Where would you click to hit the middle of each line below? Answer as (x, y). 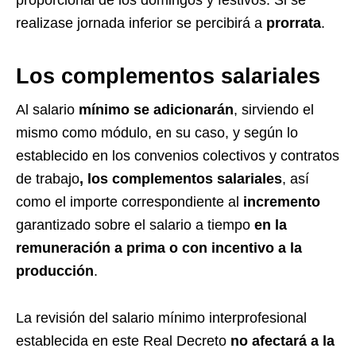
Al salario (47, 110)
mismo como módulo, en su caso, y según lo (157, 133)
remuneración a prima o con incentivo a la (159, 248)
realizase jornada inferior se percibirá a (141, 23)
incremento (282, 202)
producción (55, 271)
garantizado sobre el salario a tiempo (135, 225)
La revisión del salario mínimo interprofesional (161, 318)
